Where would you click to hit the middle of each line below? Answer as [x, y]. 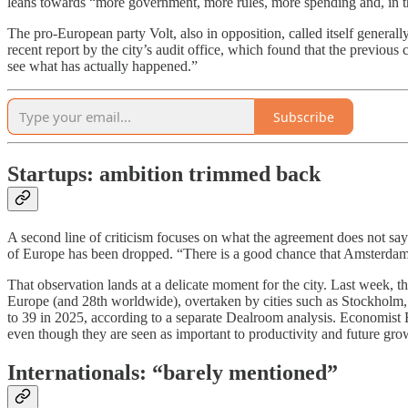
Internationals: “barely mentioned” [173, 372]
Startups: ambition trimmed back [164, 173]
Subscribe [304, 117]
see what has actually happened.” [102, 66]
